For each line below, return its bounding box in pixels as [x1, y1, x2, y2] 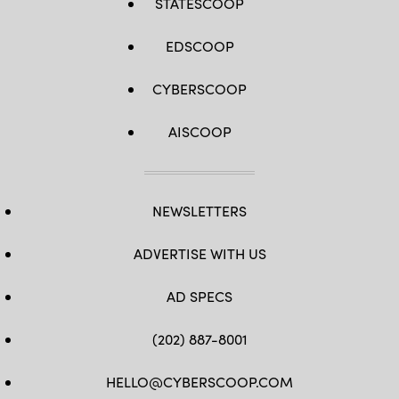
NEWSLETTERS [152, 201, 247, 220]
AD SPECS [167, 287, 232, 305]
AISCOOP [167, 122, 232, 141]
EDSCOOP [165, 37, 234, 55]
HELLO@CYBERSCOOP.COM [106, 372, 293, 391]
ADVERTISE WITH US [133, 244, 266, 263]
